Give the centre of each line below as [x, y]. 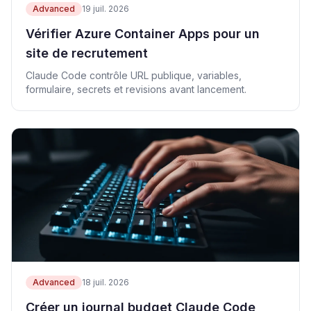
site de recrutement [87, 53]
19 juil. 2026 [106, 9]
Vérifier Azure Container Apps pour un [143, 34]
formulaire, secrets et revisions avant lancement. [136, 89]
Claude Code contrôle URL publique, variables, [134, 75]
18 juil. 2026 [106, 282]
